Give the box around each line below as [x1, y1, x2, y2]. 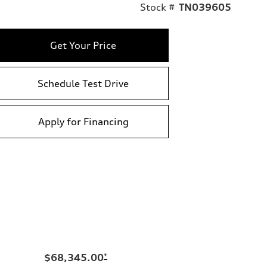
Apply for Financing [38, 115, 129, 128]
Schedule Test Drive [38, 77, 129, 89]
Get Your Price [50, 39, 116, 51]
